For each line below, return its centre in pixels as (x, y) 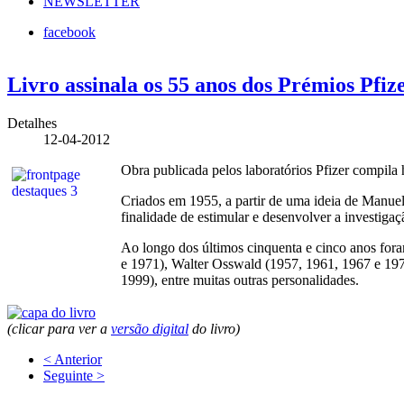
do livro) (214, 328)
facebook (69, 32)
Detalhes (32, 123)
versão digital (150, 328)
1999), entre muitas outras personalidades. (240, 280)
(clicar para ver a (59, 328)
